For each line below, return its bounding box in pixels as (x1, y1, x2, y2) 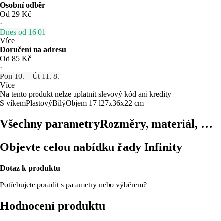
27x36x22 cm (101, 98, 144, 107)
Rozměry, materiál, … (100, 117, 213, 130)
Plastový (26, 98, 52, 107)
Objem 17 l (66, 98, 101, 107)
